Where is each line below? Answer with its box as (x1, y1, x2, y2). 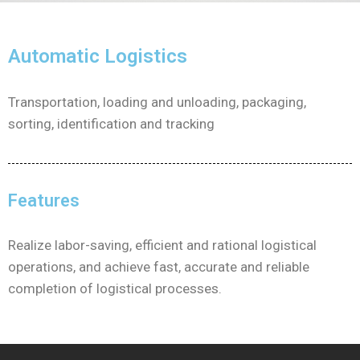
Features (8, 190, 80, 211)
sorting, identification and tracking (8, 116, 215, 132)
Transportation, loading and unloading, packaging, (8, 94, 306, 110)
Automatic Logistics (8, 45, 187, 67)
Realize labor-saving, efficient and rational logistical (8, 237, 317, 253)
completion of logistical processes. (8, 280, 222, 297)
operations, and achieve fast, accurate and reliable (8, 259, 309, 275)
